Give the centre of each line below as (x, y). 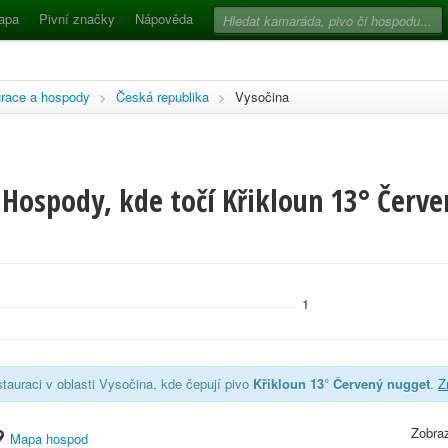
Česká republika (162, 96)
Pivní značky (77, 18)
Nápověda (164, 18)
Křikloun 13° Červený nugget (341, 383)
